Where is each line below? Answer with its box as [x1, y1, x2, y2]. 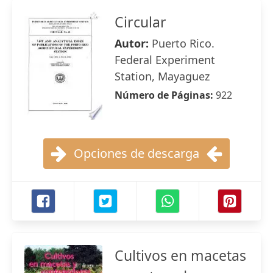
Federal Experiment [115, 52, 215, 67]
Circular [115, 12, 166, 32]
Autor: [115, 36, 152, 51]
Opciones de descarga [74, 145, 199, 161]
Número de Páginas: [115, 88, 216, 102]
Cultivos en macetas [115, 246, 246, 265]
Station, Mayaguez [115, 69, 210, 83]
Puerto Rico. [152, 36, 214, 51]
